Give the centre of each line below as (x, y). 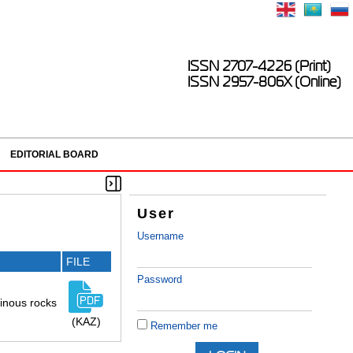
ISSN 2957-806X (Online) (264, 82)
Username (161, 236)
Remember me (184, 326)
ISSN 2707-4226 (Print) (259, 66)
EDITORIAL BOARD (54, 154)
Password (160, 280)
